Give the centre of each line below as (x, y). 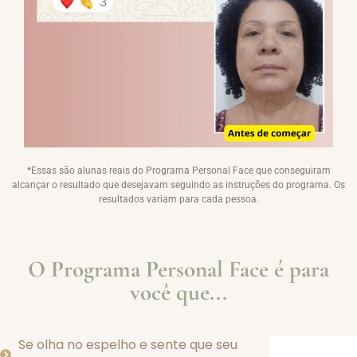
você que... (178, 292)
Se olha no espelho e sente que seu (127, 345)
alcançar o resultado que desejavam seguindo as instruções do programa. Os (178, 184)
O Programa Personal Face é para (178, 269)
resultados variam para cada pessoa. (178, 199)
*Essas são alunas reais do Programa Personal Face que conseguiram (178, 170)
